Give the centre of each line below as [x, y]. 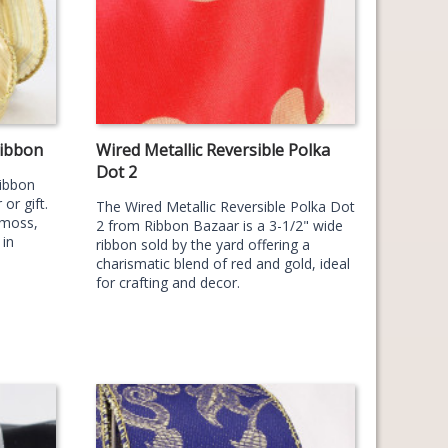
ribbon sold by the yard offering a [202, 244]
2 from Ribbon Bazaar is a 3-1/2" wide [219, 225]
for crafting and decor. [167, 282]
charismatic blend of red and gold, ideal [222, 263]
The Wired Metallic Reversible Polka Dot [225, 206]
